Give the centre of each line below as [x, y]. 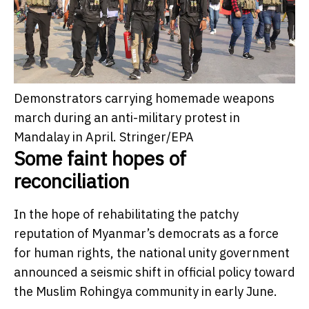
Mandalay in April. [65, 137]
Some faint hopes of [100, 158]
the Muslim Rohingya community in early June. [146, 291]
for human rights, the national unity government [152, 252]
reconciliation [72, 181]
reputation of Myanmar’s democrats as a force [146, 233]
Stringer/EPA [157, 137]
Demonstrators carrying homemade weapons [144, 98]
